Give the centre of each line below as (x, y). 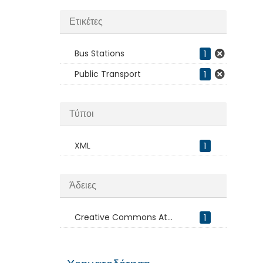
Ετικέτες (86, 21)
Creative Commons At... (124, 217)
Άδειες (83, 185)
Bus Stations (100, 53)
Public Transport (108, 74)
